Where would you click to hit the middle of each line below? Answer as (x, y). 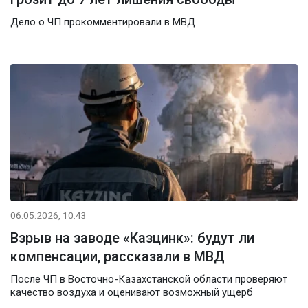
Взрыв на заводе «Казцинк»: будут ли (132, 238)
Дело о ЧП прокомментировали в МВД (103, 22)
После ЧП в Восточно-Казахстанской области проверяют (149, 279)
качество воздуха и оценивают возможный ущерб (132, 292)
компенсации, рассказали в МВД (118, 256)
